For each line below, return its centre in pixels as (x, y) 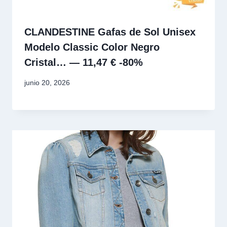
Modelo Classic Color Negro (92, 47)
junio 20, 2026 (47, 83)
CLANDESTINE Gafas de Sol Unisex (110, 32)
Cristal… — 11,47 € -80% (84, 62)
